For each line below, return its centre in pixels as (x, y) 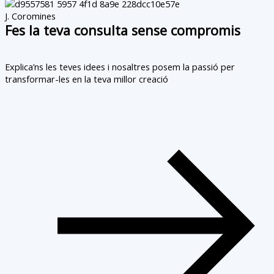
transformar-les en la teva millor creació (87, 79)
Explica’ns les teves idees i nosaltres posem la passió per (120, 66)
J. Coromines (30, 16)
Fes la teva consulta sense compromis (123, 31)
